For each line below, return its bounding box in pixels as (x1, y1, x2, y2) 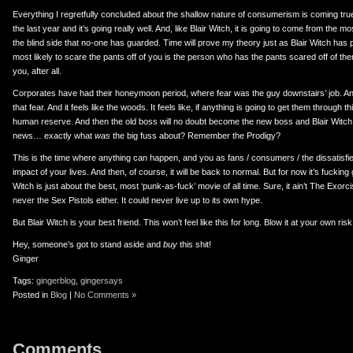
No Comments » (74, 290, 136, 299)
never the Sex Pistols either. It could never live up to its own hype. (13, 195, 262, 205)
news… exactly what (13, 131, 95, 140)
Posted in (13, 290, 50, 299)
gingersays (80, 276, 123, 285)
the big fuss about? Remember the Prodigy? (110, 131, 281, 140)
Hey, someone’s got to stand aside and (13, 240, 163, 249)
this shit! (177, 240, 211, 249)
